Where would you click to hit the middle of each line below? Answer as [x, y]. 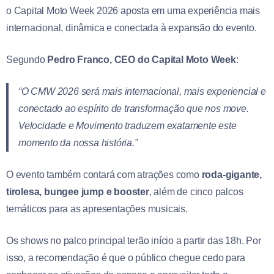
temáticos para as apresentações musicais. [97, 209]
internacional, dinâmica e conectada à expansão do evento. [131, 28]
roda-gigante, [232, 174]
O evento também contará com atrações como [104, 174]
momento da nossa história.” [78, 143]
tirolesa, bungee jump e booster [78, 191]
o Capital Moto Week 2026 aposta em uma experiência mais [133, 10]
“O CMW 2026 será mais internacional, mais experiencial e [142, 91]
